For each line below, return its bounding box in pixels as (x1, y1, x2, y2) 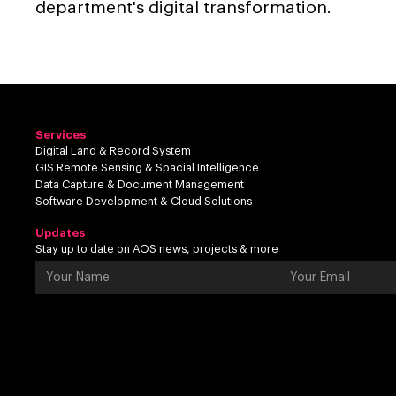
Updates (35, 226, 85, 239)
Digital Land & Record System (35, 145, 191, 156)
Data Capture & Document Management (35, 179, 244, 190)
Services (35, 128, 86, 141)
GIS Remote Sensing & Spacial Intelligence (35, 162, 259, 173)
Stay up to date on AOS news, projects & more (35, 243, 278, 255)
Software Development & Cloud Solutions (35, 195, 252, 207)
